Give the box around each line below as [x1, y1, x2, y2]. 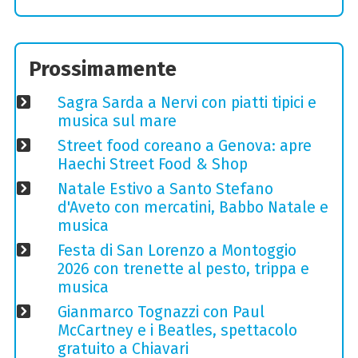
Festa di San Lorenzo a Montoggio [57, 241, 296, 260]
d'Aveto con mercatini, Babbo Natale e [57, 197, 328, 217]
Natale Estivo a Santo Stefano [57, 179, 273, 198]
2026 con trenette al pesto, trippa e [57, 259, 309, 278]
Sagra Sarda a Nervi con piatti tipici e [57, 93, 316, 112]
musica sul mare [57, 111, 177, 130]
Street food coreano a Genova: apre [57, 136, 312, 155]
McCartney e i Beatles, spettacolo [57, 320, 297, 340]
